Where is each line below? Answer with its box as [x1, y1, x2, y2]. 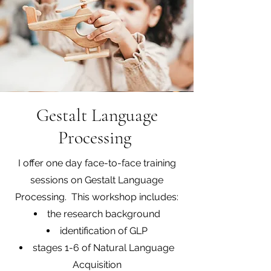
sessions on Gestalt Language [30, 174, 163, 186]
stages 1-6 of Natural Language [33, 242, 174, 253]
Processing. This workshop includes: [15, 191, 178, 203]
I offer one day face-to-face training [18, 157, 176, 169]
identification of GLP [59, 225, 148, 237]
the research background [47, 208, 160, 220]
